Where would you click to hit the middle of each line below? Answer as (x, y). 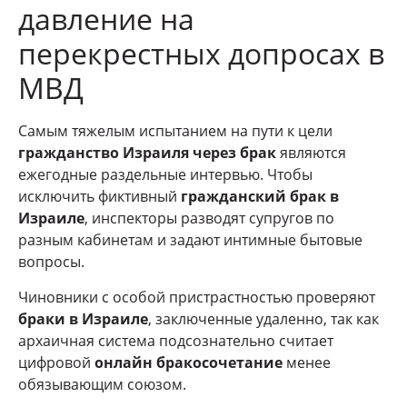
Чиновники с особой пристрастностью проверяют (197, 297)
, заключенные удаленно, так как (263, 318)
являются (311, 153)
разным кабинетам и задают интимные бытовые (190, 240)
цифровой (56, 362)
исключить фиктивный (99, 197)
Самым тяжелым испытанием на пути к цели (175, 131)
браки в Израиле (83, 318)
